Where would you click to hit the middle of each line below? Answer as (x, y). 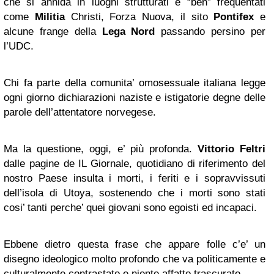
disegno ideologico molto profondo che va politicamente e (135, 259)
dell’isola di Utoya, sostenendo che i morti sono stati (135, 193)
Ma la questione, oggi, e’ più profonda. (101, 149)
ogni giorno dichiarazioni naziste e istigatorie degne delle (135, 98)
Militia (50, 17)
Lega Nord (128, 31)
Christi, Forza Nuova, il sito (139, 17)
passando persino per (210, 31)
